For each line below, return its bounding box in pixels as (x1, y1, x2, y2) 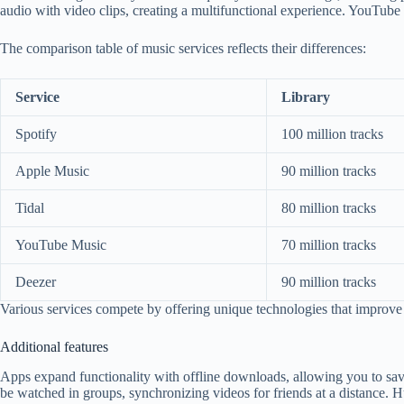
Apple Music (15, 162, 89, 179)
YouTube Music (15, 236, 106, 252)
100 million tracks (281, 125, 383, 142)
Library (281, 88, 330, 105)
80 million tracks (281, 199, 376, 216)
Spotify (15, 125, 57, 142)
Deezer (15, 273, 56, 289)
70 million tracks (281, 236, 376, 252)
